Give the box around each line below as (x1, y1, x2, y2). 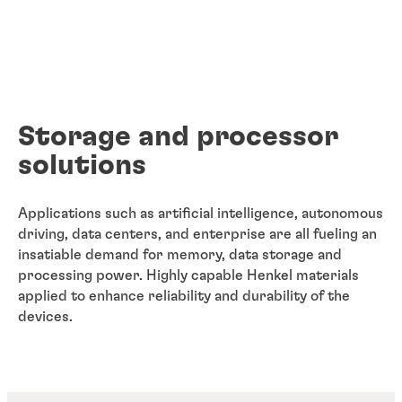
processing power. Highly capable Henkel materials (18, 267, 359, 283)
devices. (18, 309, 73, 324)
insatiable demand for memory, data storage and (18, 247, 342, 262)
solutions (18, 151, 146, 180)
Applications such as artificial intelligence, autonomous (18, 205, 383, 221)
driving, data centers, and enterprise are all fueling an (18, 226, 377, 241)
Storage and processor (18, 122, 338, 152)
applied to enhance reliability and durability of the (18, 288, 350, 303)
